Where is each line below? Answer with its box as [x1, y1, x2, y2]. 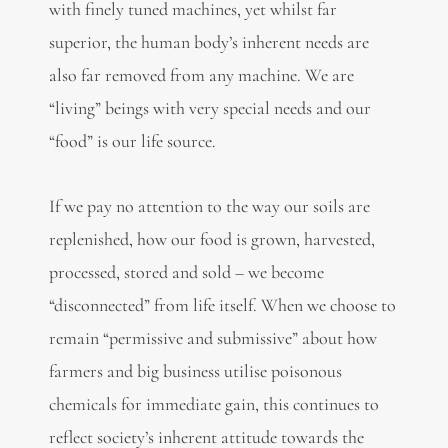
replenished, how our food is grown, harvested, [48, 227, 375, 250]
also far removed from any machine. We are [48, 64, 354, 87]
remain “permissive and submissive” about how [48, 326, 377, 349]
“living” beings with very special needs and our [48, 97, 371, 120]
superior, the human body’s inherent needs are [48, 31, 369, 54]
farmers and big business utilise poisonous [48, 359, 342, 382]
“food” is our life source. [48, 130, 216, 153]
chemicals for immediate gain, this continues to [48, 392, 379, 415]
